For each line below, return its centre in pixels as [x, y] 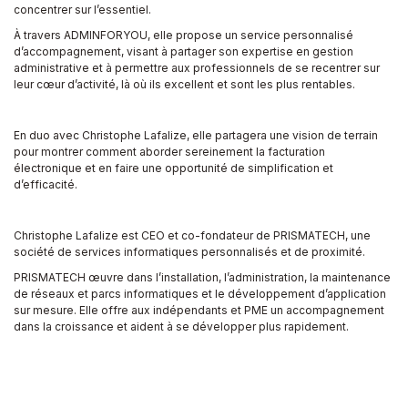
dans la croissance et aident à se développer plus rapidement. [181, 326]
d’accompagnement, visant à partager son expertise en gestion [184, 51]
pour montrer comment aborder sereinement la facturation [169, 151]
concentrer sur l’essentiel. [82, 9]
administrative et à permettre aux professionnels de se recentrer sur [197, 67]
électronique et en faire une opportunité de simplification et [173, 168]
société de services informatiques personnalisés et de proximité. [189, 251]
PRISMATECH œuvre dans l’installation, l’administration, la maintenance [202, 277]
